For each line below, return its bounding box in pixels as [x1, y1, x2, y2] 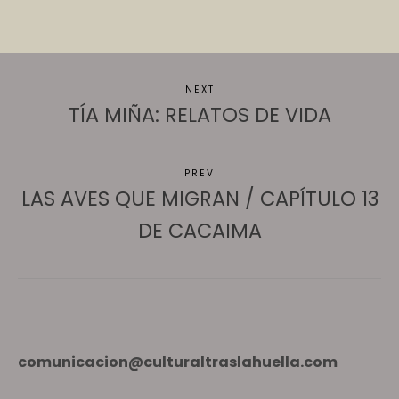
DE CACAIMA [137, 217, 262, 246]
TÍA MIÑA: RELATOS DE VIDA [68, 102, 331, 130]
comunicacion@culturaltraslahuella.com [18, 352, 338, 373]
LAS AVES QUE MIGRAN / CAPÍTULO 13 [20, 185, 379, 214]
